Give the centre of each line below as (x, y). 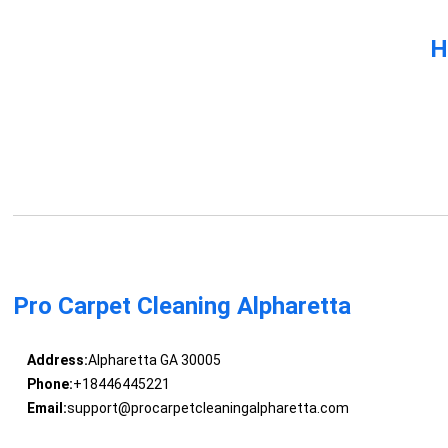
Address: (57, 360)
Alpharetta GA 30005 (154, 360)
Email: (46, 408)
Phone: (49, 384)
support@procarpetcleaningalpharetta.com (207, 408)
